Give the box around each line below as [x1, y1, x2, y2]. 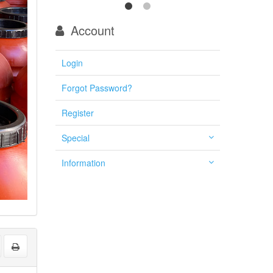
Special [62, 132, 90, 144]
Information [62, 157, 105, 169]
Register [62, 107, 94, 119]
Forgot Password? [62, 82, 132, 94]
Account [67, 21, 115, 40]
